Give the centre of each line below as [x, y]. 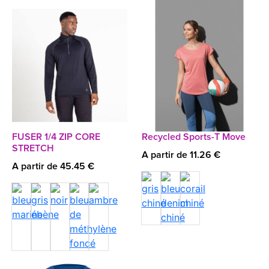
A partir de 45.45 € [53, 166]
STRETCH [33, 148]
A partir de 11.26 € [181, 155]
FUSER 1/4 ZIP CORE [56, 137]
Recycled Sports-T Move [194, 137]
